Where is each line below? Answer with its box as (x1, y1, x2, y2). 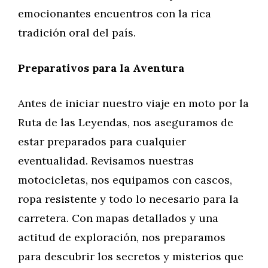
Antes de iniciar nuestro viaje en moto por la (18, 96, 249, 110)
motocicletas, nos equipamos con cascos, (18, 173, 232, 187)
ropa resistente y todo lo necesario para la (18, 192, 239, 206)
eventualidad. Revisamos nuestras (18, 154, 194, 167)
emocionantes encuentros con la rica (18, 7, 211, 20)
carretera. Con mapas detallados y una (18, 211, 218, 225)
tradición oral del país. (18, 26, 136, 39)
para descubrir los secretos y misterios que (18, 249, 243, 263)
